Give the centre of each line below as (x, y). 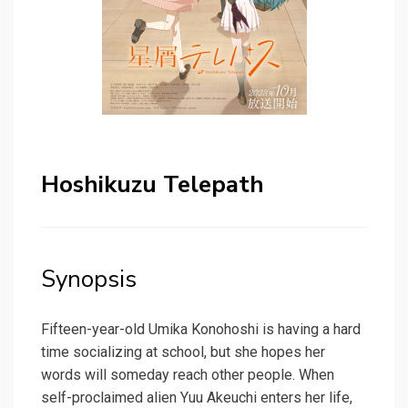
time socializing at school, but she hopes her (183, 352)
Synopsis (89, 280)
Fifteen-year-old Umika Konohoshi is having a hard (201, 330)
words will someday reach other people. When (188, 375)
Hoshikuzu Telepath (153, 185)
